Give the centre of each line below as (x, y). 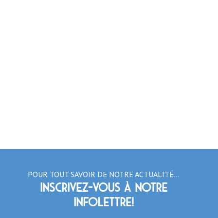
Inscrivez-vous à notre (103, 188)
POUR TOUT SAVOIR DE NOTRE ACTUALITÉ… (104, 174)
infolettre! (103, 202)
